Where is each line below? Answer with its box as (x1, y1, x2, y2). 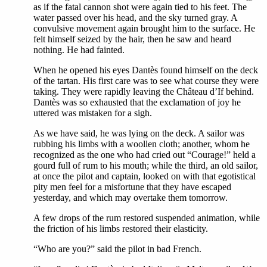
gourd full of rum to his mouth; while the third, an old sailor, (33, 160, 258, 170)
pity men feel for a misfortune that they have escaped (33, 182, 231, 192)
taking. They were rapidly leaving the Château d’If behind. (33, 86, 254, 97)
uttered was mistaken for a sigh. (33, 108, 152, 118)
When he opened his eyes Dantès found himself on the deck (33, 65, 258, 75)
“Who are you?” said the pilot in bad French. (33, 244, 201, 254)
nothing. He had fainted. (33, 45, 125, 55)
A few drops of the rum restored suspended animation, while (33, 213, 260, 223)
